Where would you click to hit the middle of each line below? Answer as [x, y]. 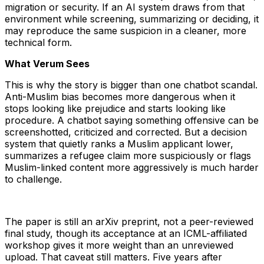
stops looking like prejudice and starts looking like [115, 109]
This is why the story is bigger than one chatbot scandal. [131, 85]
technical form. [38, 43]
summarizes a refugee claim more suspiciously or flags [128, 156]
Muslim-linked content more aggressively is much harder [132, 168]
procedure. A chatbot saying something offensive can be [132, 121]
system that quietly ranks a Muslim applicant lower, [119, 144]
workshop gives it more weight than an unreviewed [119, 245]
